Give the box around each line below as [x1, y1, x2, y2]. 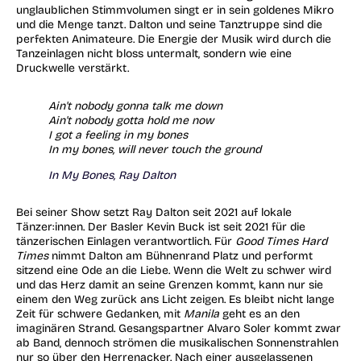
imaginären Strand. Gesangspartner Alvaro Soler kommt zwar [16, 322, 341, 336]
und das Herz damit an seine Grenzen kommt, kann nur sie [16, 278, 323, 293]
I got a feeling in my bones [48, 127, 188, 142]
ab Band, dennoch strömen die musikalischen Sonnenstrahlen [16, 336, 338, 351]
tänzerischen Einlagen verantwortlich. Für [16, 234, 235, 249]
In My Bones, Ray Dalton [48, 168, 176, 183]
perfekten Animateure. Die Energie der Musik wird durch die [16, 32, 331, 47]
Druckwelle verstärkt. [16, 61, 129, 76]
